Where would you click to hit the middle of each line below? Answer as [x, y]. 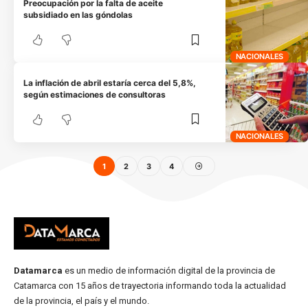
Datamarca [38, 270]
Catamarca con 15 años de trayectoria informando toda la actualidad [150, 285]
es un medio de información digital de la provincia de [169, 270]
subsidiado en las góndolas [78, 15]
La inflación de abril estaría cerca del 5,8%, [110, 82]
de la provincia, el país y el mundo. [81, 300]
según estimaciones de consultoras [95, 94]
